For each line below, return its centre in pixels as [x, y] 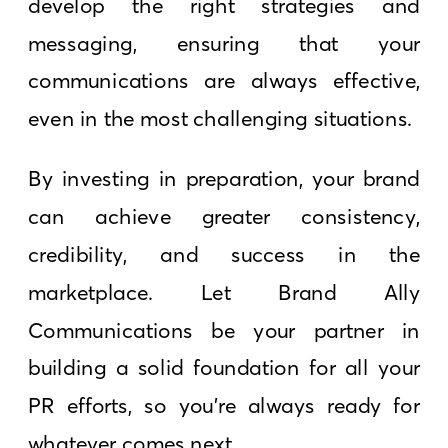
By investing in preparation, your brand [224, 178]
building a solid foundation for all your [224, 367]
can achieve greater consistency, [224, 216]
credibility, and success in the [224, 254]
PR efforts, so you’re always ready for [224, 405]
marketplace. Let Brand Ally [224, 292]
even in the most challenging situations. [221, 118]
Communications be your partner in [224, 329]
